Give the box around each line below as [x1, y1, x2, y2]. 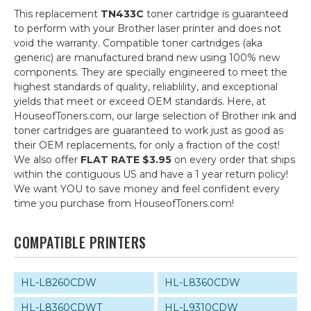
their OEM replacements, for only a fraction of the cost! [14, 139, 280, 152]
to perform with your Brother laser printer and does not [14, 22, 281, 35]
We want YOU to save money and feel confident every [14, 183, 280, 196]
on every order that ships [171, 153, 295, 167]
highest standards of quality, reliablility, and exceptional [14, 81, 278, 94]
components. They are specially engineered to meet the [14, 66, 287, 79]
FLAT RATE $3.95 [81, 153, 171, 167]
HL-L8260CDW [21, 276, 96, 289]
